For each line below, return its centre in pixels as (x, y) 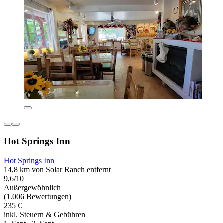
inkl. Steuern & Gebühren (45, 214)
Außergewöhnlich (32, 187)
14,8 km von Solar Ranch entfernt (57, 169)
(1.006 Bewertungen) (38, 196)
